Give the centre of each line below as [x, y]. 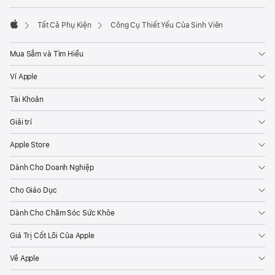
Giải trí [21, 122]
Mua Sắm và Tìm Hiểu [47, 54]
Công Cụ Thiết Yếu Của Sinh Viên [167, 25]
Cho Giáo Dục [33, 191]
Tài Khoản [27, 100]
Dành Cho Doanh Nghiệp [52, 168]
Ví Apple [24, 77]
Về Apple [25, 259]
